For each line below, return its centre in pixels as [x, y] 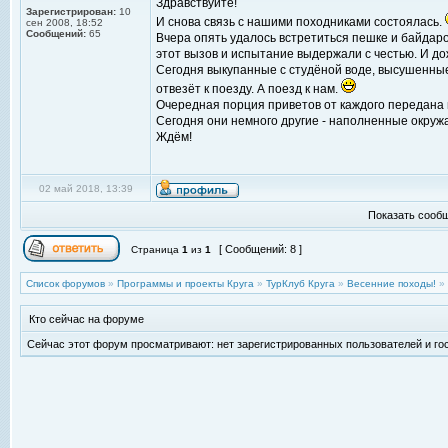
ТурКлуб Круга [300, 283]
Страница [155, 249]
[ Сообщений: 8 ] [260, 249]
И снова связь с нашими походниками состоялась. [300, 22]
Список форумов [65, 283]
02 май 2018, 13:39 [86, 188]
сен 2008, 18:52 [64, 22]
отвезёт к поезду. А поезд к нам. [248, 89]
